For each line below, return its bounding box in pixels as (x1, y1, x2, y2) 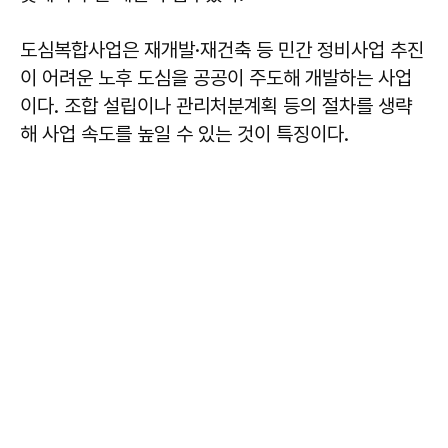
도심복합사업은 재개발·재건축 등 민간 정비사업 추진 (20, 37, 424, 62)
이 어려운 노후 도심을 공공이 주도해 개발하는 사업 (20, 65, 412, 90)
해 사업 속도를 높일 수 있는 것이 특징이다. (20, 121, 349, 146)
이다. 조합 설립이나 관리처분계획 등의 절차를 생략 (20, 93, 412, 118)
